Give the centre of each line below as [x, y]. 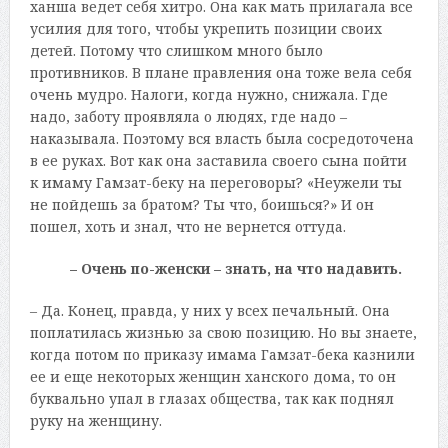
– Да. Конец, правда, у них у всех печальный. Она [209, 310]
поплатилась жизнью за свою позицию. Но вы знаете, [223, 332]
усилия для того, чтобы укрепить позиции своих [205, 28]
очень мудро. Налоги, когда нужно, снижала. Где [208, 94]
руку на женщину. [95, 420]
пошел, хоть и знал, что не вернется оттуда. [187, 226]
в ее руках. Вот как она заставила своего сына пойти [218, 160]
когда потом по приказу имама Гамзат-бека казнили [222, 354]
